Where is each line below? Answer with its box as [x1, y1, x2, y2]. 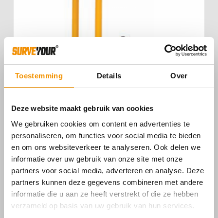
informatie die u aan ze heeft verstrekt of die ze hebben [11, 189, 198, 198]
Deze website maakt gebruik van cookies [11, 104, 154, 112]
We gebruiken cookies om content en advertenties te [11, 119, 190, 128]
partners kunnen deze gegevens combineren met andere [11, 178, 203, 186]
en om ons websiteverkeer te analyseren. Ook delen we [11, 143, 200, 151]
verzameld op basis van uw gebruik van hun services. [11, 201, 195, 210]
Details [96, 72, 122, 80]
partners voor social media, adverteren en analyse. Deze [11, 166, 204, 175]
